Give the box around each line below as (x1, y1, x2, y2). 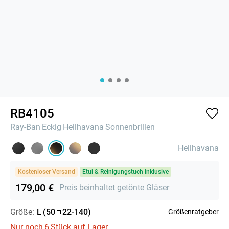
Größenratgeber (168, 207, 219, 216)
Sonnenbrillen (105, 122, 155, 132)
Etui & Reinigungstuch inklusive (82, 168, 169, 175)
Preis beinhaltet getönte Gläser (59, 182, 169, 193)
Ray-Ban (10, 122, 40, 132)
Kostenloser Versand (18, 168, 75, 175)
